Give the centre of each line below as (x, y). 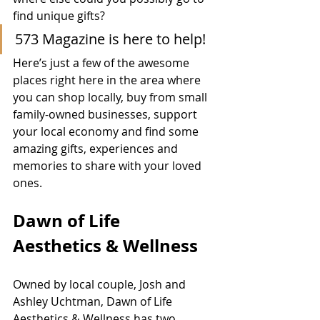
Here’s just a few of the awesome (102, 63)
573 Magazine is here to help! (114, 39)
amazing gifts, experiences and (97, 149)
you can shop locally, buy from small (111, 97)
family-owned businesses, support (106, 115)
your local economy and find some (107, 132)
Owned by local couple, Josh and (101, 285)
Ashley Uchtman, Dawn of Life (94, 302)
